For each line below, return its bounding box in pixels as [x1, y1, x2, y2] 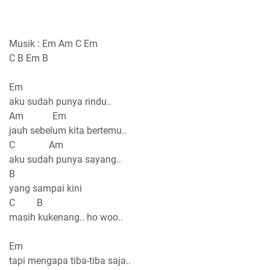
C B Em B [9, 52, 51, 64]
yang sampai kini [9, 182, 82, 194]
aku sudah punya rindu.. [9, 95, 111, 107]
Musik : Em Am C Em [9, 37, 98, 49]
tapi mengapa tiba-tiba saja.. [9, 254, 131, 266]
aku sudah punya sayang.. [9, 153, 121, 165]
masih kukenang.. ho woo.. [9, 211, 123, 223]
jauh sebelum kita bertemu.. [9, 124, 127, 136]
